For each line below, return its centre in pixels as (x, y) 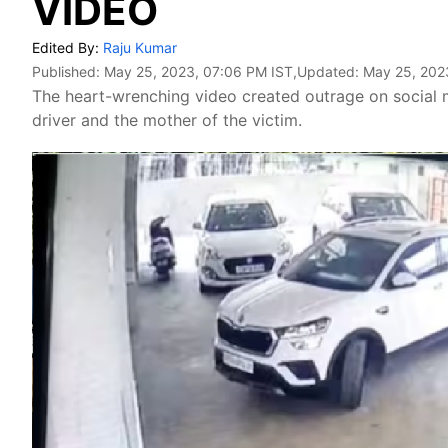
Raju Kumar (140, 47)
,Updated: (328, 71)
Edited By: (67, 47)
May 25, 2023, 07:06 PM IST (198, 71)
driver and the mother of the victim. (167, 120)
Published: (68, 71)
